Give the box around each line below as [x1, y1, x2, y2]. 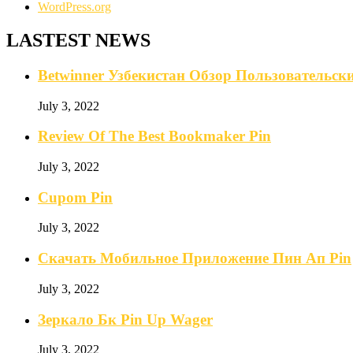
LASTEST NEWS [6, 29, 150, 50]
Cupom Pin [38, 188, 113, 206]
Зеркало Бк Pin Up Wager [38, 310, 213, 328]
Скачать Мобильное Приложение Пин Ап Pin [38, 250, 351, 267]
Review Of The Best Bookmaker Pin [38, 128, 271, 145]
